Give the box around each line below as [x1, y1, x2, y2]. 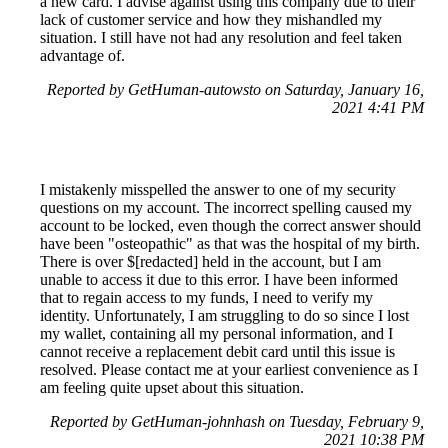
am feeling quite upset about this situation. [40, 378, 304, 396]
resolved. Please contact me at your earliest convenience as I [40, 360, 418, 378]
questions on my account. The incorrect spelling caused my [40, 198, 412, 216]
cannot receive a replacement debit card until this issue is [40, 342, 395, 360]
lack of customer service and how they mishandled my [40, 10, 382, 28]
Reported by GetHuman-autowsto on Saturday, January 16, [47, 80, 424, 98]
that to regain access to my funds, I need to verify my [40, 288, 373, 306]
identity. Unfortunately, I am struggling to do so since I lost [40, 306, 409, 324]
